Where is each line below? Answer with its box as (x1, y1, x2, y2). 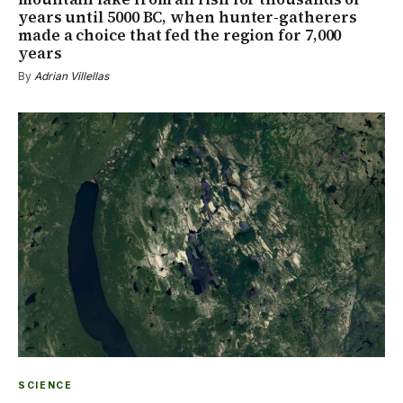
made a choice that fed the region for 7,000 (18, 23, 342, 46)
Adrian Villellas (34, 68, 109, 83)
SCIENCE (18, 379, 73, 391)
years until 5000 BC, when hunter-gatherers (18, 5, 357, 28)
